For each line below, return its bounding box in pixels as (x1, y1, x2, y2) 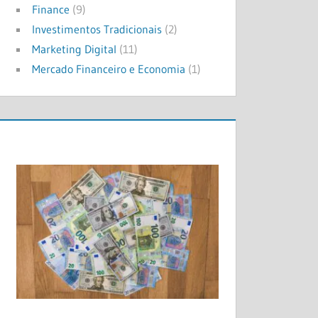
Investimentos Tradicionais (32, 21, 163, 36)
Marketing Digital (32, 41, 117, 56)
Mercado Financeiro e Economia (32, 61, 186, 76)
